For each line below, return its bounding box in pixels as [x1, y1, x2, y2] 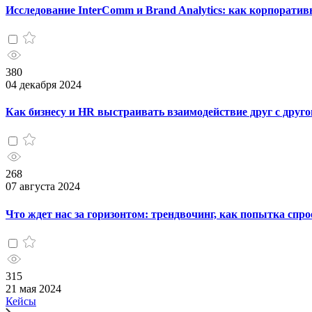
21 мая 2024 [6, 282, 61, 295]
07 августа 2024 [6, 180, 80, 193]
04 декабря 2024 [6, 78, 81, 91]
